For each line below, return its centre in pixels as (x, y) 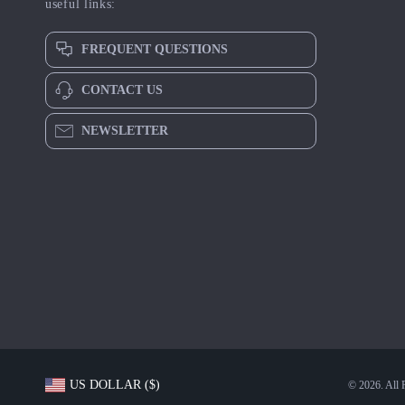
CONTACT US (122, 90)
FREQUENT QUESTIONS (155, 50)
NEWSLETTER (125, 131)
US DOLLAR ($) (115, 385)
